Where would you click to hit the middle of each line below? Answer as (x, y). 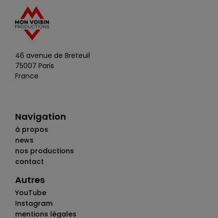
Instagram (34, 204)
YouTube (31, 193)
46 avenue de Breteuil (53, 56)
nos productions (45, 151)
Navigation (41, 117)
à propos (32, 130)
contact (30, 162)
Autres (30, 180)
